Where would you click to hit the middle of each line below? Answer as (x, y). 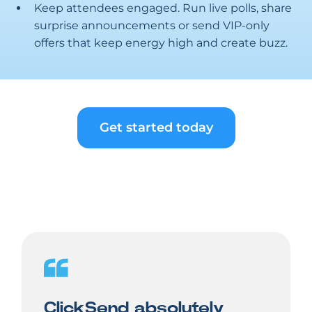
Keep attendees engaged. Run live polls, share (163, 8)
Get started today (156, 127)
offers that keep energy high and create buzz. (161, 43)
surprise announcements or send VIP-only (152, 25)
